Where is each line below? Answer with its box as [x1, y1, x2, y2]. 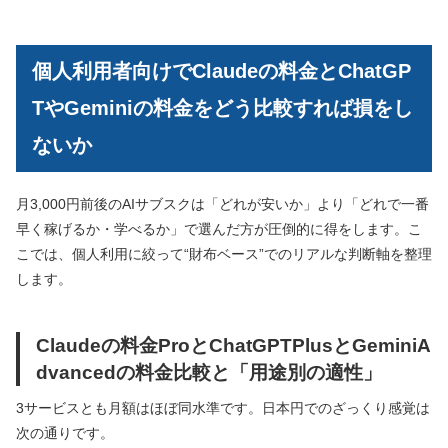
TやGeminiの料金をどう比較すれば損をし [32, 96, 413, 119]
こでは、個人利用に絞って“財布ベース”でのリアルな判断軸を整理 [16, 246, 432, 263]
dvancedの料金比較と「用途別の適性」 [36, 361, 382, 384]
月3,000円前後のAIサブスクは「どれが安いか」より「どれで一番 [16, 196, 429, 213]
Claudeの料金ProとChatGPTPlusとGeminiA [36, 334, 431, 357]
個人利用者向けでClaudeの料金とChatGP [32, 59, 411, 82]
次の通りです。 [16, 425, 114, 442]
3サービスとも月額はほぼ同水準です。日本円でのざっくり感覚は [16, 400, 430, 417]
